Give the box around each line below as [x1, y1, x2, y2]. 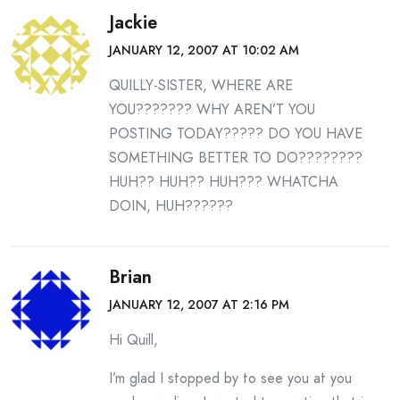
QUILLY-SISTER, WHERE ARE [109, 75, 293, 96]
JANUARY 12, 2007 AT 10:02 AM [109, 41, 299, 59]
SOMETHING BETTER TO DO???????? [109, 147, 362, 168]
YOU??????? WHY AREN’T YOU [109, 99, 315, 120]
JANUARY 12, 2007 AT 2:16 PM [109, 296, 289, 313]
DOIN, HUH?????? [109, 196, 233, 216]
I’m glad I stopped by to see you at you [109, 368, 352, 388]
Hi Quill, [109, 329, 158, 350]
